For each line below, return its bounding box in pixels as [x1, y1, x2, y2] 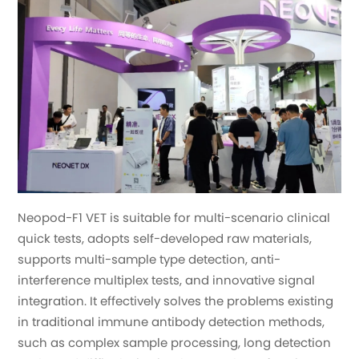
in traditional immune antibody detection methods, [18, 313, 325, 330]
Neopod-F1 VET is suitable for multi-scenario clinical [18, 208, 331, 226]
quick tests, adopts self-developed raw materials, [18, 229, 313, 247]
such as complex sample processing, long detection [18, 333, 332, 351]
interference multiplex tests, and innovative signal [18, 271, 316, 288]
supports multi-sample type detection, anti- [18, 250, 281, 268]
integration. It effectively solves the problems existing [18, 292, 334, 309]
